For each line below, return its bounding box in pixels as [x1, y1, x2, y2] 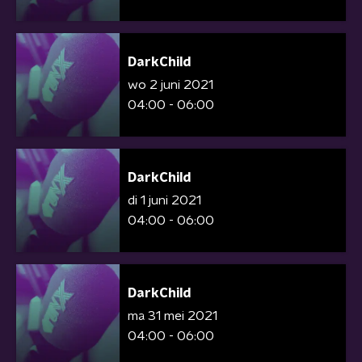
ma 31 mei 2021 [128, 309, 217, 322]
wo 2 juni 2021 [128, 78, 213, 91]
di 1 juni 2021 [128, 194, 201, 207]
